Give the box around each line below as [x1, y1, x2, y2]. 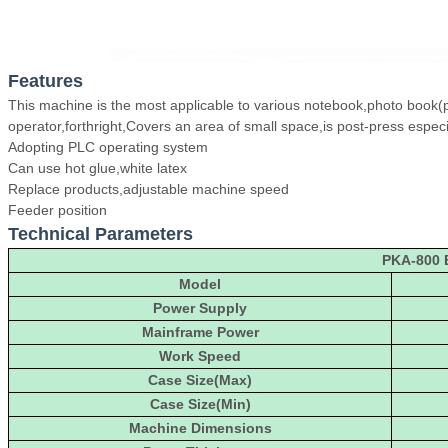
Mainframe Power [141, 323, 259, 340]
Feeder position [8, 201, 107, 218]
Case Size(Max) [148, 371, 252, 388]
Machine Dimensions [128, 419, 272, 436]
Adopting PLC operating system [8, 138, 208, 155]
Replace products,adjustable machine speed [8, 180, 289, 197]
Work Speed [159, 347, 241, 364]
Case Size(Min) [149, 395, 251, 412]
